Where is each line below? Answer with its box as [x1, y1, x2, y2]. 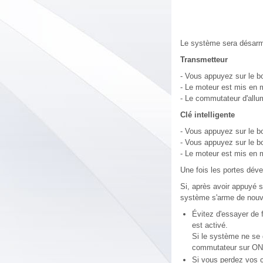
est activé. [192, 221, 228, 230]
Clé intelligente [180, 110, 235, 119]
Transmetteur [180, 55, 228, 64]
